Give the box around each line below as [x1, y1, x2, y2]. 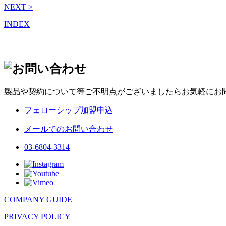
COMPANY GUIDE [4, 195, 72, 204]
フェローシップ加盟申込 [24, 105, 113, 115]
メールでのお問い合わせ [24, 124, 113, 133]
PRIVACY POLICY [4, 212, 71, 221]
